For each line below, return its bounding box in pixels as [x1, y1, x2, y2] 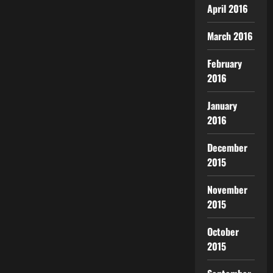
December [207, 140, 248, 155]
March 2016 [207, 28, 253, 43]
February [207, 55, 243, 71]
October [207, 224, 239, 239]
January [207, 97, 238, 113]
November [207, 182, 248, 197]
